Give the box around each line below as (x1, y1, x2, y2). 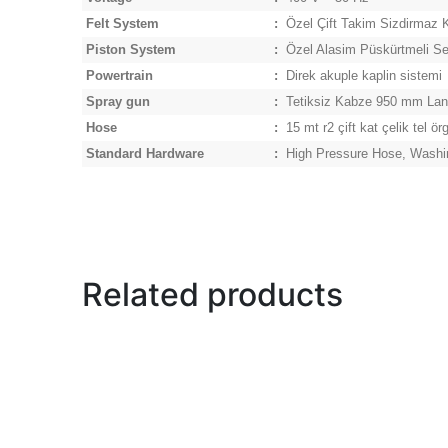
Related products (82, 275, 343, 314)
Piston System (86, 43, 176, 57)
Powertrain (86, 69, 153, 83)
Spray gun (86, 95, 150, 109)
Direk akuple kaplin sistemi (286, 69, 442, 83)
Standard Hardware (86, 147, 204, 161)
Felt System (86, 17, 159, 31)
